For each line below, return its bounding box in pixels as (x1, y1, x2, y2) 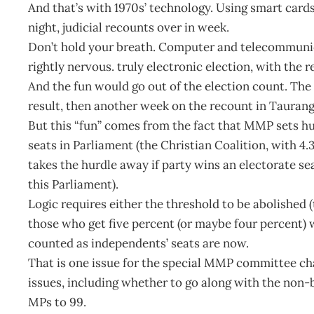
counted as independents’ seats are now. (28, 235, 249, 251)
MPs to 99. (28, 294, 86, 310)
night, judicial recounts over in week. (28, 19, 229, 35)
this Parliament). (28, 176, 118, 192)
